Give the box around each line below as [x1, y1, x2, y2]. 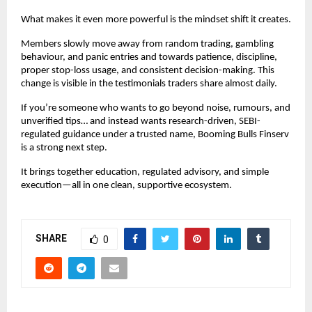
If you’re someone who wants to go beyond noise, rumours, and [21, 103, 290, 114]
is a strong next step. [21, 143, 107, 154]
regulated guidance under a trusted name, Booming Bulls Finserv [21, 130, 289, 141]
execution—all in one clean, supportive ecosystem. [21, 180, 232, 192]
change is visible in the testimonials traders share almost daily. [21, 79, 277, 90]
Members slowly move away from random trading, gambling [21, 39, 274, 50]
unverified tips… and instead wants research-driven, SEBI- [21, 116, 260, 127]
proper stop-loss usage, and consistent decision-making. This [21, 65, 274, 77]
